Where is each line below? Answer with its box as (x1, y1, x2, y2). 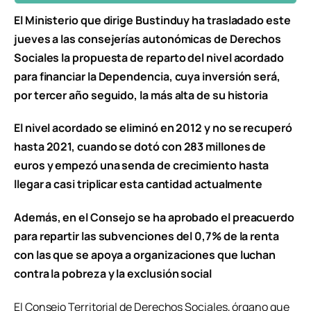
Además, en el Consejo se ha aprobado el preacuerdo (14, 210, 295, 226)
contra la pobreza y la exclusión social (14, 266, 212, 282)
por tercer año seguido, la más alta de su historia (14, 87, 269, 103)
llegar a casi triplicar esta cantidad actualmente (14, 176, 263, 192)
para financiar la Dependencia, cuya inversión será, (14, 68, 280, 84)
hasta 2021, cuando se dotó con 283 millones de (14, 139, 267, 155)
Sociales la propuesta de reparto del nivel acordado (14, 49, 284, 65)
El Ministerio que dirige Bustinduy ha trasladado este (14, 12, 291, 28)
